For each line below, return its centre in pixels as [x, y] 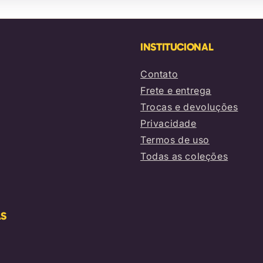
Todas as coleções [184, 156]
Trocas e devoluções [189, 107]
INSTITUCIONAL [177, 47]
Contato [159, 74]
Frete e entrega [176, 90]
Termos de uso [175, 140]
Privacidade [168, 123]
